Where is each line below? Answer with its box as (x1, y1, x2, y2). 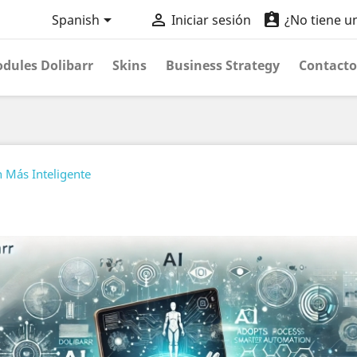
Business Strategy (166, 57, 280, 74)
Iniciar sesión (171, 11, 251, 29)
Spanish (51, 11, 100, 29)
